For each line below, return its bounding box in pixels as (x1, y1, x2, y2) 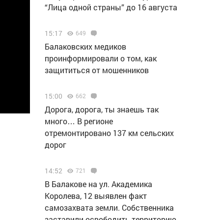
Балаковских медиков (45, 41, 126, 52)
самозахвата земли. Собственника (45, 202, 174, 213)
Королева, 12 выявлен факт (45, 191, 147, 201)
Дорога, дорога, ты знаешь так (45, 104, 159, 114)
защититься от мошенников (45, 65, 149, 75)
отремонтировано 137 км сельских (45, 128, 174, 138)
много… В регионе (45, 116, 113, 126)
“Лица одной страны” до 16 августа (45, 2, 177, 12)
